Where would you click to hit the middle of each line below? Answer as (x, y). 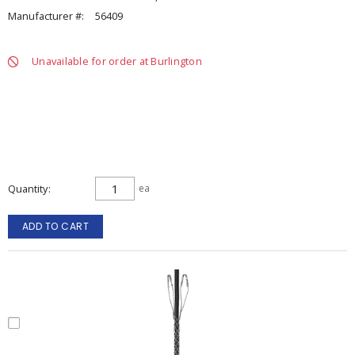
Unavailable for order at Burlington (117, 61)
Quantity (28, 189)
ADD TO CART (55, 226)
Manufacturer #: (46, 16)
